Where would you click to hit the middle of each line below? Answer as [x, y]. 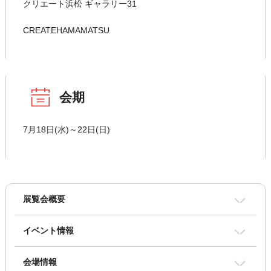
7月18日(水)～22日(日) [66, 130]
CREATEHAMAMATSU [66, 31]
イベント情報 [48, 231]
